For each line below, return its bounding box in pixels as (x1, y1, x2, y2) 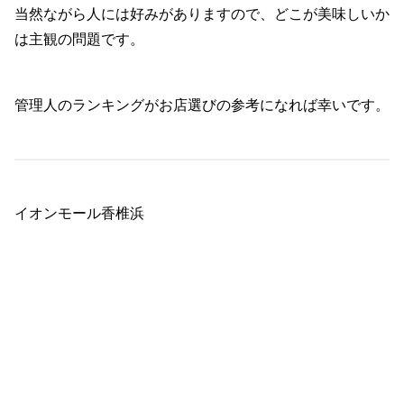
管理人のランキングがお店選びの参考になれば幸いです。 (14, 96, 390, 113)
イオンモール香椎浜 (14, 205, 144, 221)
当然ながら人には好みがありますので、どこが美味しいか (14, 6, 390, 23)
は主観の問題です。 (14, 32, 144, 48)
